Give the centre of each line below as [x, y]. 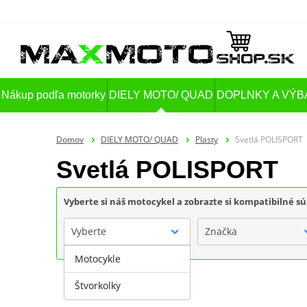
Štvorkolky [98, 285]
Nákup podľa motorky [54, 95]
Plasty [206, 139]
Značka [221, 231]
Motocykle [98, 258]
